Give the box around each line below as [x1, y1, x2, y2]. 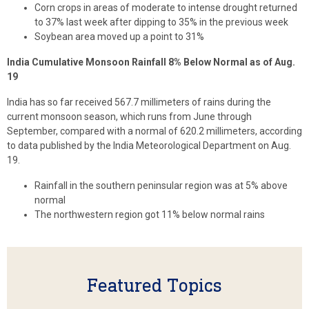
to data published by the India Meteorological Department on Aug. [7, 140, 291, 151]
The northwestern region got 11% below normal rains [34, 209, 265, 220]
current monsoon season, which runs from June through [7, 111, 252, 122]
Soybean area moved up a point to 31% [34, 31, 204, 42]
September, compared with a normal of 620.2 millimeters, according [7, 126, 302, 137]
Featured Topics [87, 274, 222, 297]
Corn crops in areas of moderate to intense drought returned [34, 2, 297, 13]
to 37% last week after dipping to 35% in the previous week [34, 17, 288, 28]
